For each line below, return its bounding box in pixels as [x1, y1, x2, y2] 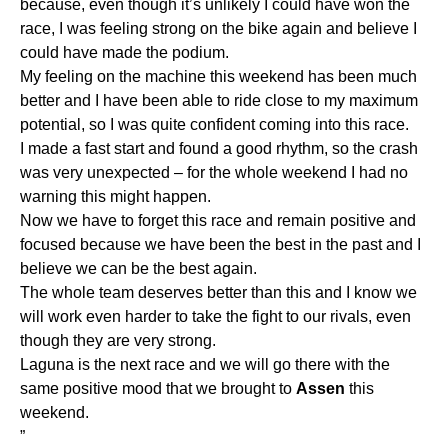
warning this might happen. [20, 187, 211, 205]
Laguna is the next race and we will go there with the [20, 355, 390, 373]
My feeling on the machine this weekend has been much [20, 67, 417, 85]
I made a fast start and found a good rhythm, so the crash [20, 139, 418, 157]
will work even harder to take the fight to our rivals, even [20, 307, 411, 325]
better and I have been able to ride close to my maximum [20, 91, 418, 109]
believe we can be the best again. [20, 259, 257, 277]
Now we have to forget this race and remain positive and [20, 211, 416, 229]
